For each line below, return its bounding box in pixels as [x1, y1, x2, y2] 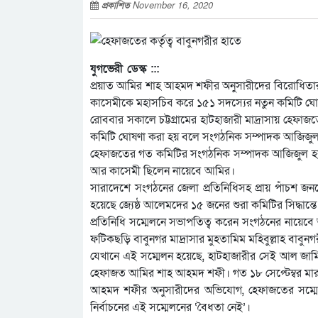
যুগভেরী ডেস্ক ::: [90, 61, 159, 77]
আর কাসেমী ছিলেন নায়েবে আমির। [90, 163, 235, 180]
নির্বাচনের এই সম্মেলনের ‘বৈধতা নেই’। [90, 300, 251, 316]
